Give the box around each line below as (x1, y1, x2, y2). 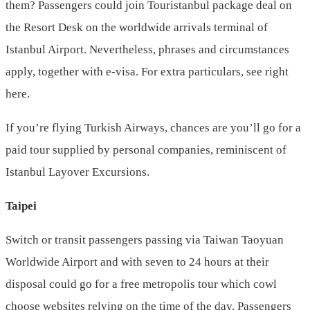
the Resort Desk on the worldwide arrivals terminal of (6, 21, 268, 35)
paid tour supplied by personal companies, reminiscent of (6, 143, 286, 157)
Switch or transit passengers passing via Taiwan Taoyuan (6, 233, 284, 247)
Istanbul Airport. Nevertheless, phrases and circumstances (6, 43, 289, 57)
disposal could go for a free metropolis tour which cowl (6, 277, 277, 291)
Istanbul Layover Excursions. (6, 165, 149, 179)
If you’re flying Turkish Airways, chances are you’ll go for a (6, 121, 301, 135)
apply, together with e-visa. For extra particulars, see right (6, 65, 289, 79)
